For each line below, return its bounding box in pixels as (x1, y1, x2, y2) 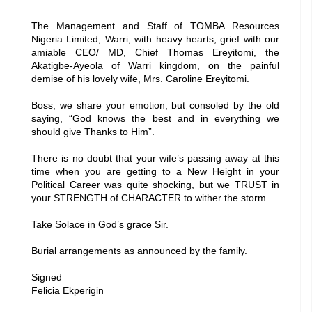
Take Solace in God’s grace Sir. (31, 219, 169, 231)
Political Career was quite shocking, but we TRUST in (31, 179, 279, 191)
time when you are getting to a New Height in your (31, 166, 279, 178)
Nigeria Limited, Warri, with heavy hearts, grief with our (31, 33, 279, 45)
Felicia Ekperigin (31, 285, 104, 297)
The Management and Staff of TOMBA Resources (31, 20, 279, 32)
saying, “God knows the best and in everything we (31, 113, 279, 125)
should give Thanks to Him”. (31, 126, 155, 138)
